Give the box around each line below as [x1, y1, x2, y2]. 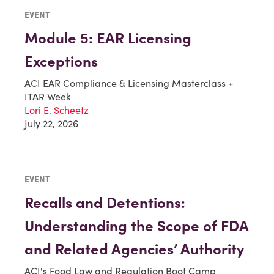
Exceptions [24, 51, 98, 71]
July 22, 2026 [24, 117, 78, 130]
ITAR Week [24, 90, 71, 103]
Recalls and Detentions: [24, 193, 185, 213]
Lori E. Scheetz [24, 103, 89, 116]
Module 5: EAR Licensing [24, 28, 191, 48]
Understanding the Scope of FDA [24, 217, 248, 236]
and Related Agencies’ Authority [24, 240, 244, 259]
